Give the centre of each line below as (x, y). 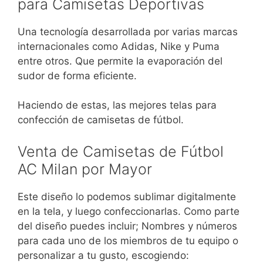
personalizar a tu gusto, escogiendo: (103, 255)
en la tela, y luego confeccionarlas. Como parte (129, 211)
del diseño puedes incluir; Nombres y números (127, 226)
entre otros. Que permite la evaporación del (120, 61)
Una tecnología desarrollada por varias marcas (128, 31)
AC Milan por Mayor (85, 169)
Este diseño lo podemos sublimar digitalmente (127, 196)
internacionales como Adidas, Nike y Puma (119, 46)
